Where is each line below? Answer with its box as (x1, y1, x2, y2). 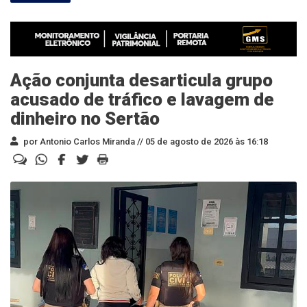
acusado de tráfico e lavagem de (10, 88, 274, 110)
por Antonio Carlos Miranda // (21, 136, 143, 147)
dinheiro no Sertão (10, 108, 160, 129)
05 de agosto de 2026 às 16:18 (143, 136, 268, 147)
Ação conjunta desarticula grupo (10, 69, 273, 90)
